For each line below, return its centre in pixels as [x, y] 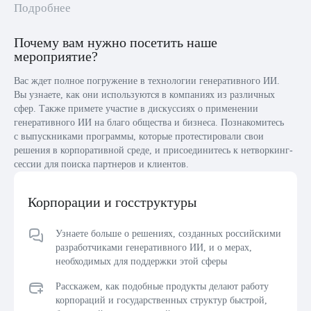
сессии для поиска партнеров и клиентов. [101, 164]
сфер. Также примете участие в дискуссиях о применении [136, 109]
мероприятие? [56, 56]
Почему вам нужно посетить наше [116, 42]
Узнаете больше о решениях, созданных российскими [168, 234]
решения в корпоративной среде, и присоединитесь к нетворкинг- [153, 150]
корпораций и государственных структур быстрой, [161, 300]
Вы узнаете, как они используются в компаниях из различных [144, 95]
